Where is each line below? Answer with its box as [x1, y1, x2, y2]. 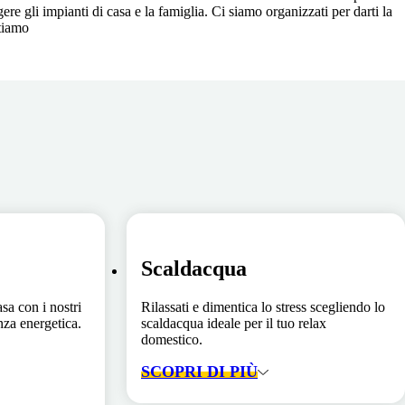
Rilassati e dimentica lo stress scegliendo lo [141, 299, 385, 316]
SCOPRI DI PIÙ [141, 363, 258, 381]
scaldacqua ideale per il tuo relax [141, 316, 326, 332]
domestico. [141, 332, 202, 348]
